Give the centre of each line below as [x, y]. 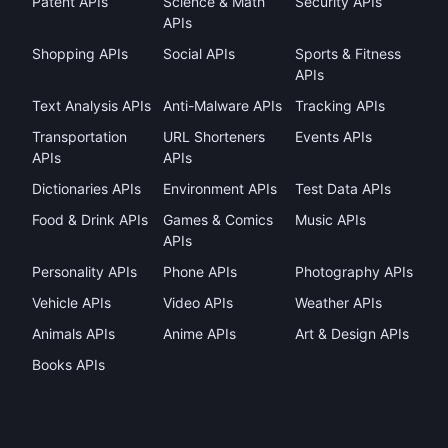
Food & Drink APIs [90, 219]
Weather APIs [338, 302]
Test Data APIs [342, 188]
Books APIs [68, 364]
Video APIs [198, 302]
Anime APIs [200, 333]
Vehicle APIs [71, 302]
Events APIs [333, 136]
